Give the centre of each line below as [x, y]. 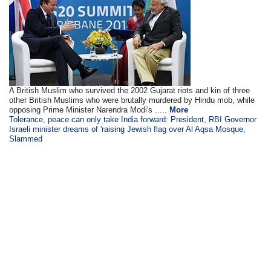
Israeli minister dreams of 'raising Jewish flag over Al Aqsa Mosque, [128, 129]
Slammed [26, 139]
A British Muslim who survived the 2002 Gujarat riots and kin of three [130, 90]
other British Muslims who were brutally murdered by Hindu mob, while [132, 100]
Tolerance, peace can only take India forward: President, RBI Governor [133, 119]
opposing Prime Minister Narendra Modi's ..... [90, 110]
